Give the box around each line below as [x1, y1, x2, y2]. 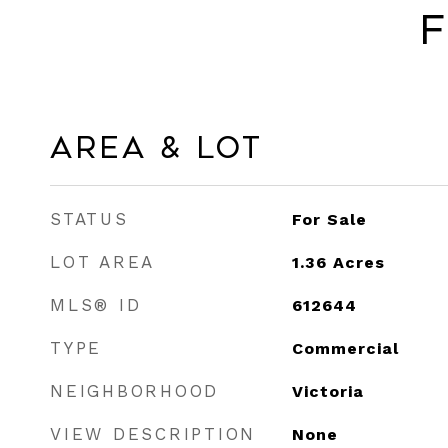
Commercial [291, 339, 399, 358]
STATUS [50, 209, 129, 229]
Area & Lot [50, 131, 263, 165]
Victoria [291, 382, 364, 401]
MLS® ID [50, 295, 142, 315]
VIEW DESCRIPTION [50, 424, 256, 444]
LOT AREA [50, 252, 155, 272]
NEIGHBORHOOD [50, 381, 219, 401]
